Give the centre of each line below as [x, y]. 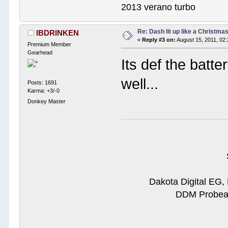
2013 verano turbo [159, 7]
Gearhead [40, 52]
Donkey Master [47, 101]
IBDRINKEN [57, 33]
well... [140, 84]
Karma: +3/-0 [44, 90]
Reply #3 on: [159, 39]
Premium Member [50, 44]
